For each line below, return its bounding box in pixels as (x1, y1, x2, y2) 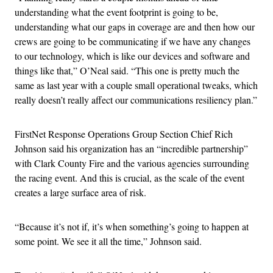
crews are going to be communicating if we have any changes (15, 35, 250, 48)
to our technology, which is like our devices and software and (15, 49, 250, 63)
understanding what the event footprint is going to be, (15, 5, 218, 19)
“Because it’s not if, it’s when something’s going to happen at (15, 220, 249, 233)
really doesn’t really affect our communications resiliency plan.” (15, 93, 257, 107)
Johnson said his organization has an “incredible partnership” (15, 142, 248, 155)
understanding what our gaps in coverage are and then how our (15, 20, 255, 34)
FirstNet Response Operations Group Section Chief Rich (15, 127, 233, 141)
